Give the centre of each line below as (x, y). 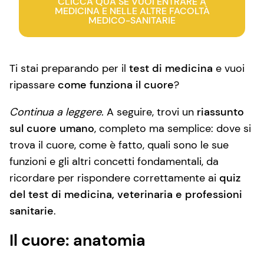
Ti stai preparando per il (69, 68)
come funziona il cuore (116, 85)
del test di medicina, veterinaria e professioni (126, 194)
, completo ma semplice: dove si (173, 128)
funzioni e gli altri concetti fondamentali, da (114, 161)
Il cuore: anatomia (77, 240)
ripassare (34, 85)
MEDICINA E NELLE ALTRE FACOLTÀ (132, 11)
